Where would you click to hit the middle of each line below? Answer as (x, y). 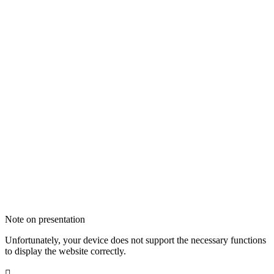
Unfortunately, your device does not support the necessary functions (135, 240)
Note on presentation (45, 220)
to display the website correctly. (65, 251)
